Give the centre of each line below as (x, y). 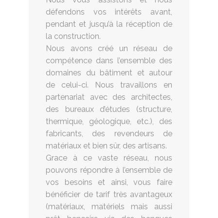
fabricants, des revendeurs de (109, 133)
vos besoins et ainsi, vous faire (109, 182)
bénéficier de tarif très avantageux (109, 194)
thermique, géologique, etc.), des (109, 121)
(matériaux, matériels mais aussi (109, 206)
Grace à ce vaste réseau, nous (109, 158)
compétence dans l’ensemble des (109, 60)
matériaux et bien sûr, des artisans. (106, 145)
